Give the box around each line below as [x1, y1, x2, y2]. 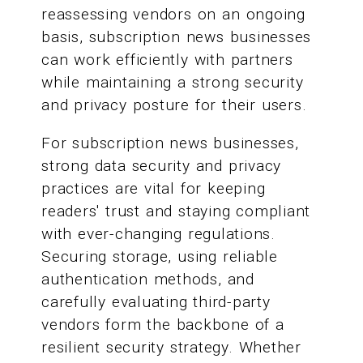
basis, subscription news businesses [41, 28, 312, 46]
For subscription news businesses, [41, 134, 299, 153]
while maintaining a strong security [41, 73, 304, 92]
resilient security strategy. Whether [41, 338, 301, 357]
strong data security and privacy [41, 156, 282, 176]
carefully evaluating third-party [41, 293, 271, 312]
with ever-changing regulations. [41, 224, 275, 244]
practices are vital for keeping [41, 179, 266, 199]
